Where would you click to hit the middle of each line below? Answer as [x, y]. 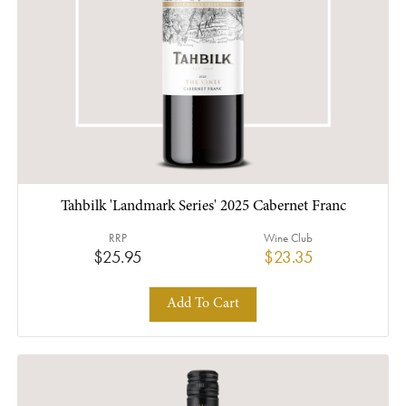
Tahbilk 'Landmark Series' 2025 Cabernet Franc [203, 207]
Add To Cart [203, 304]
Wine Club [289, 237]
